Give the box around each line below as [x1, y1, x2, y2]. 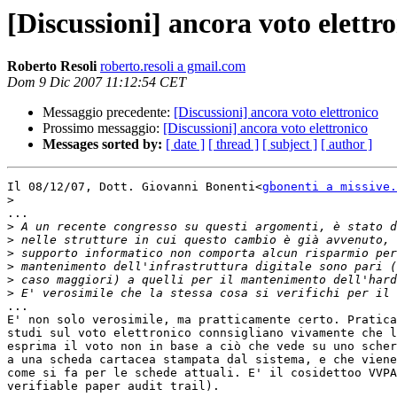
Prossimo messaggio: [43, 121, 163, 136]
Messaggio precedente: [43, 105, 174, 121]
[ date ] [166, 136, 205, 152]
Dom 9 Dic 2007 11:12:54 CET [7, 74, 186, 90]
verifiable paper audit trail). [7, 379, 220, 393]
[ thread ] [208, 136, 259, 152]
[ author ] [321, 136, 372, 152]
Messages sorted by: [43, 136, 162, 152]
